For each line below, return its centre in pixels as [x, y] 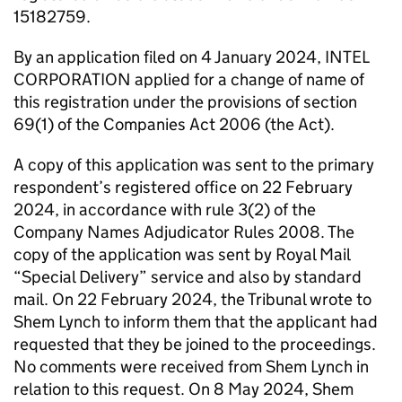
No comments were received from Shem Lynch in [191, 367]
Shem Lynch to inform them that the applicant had [196, 322]
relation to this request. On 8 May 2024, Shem [184, 389]
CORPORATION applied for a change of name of [189, 79]
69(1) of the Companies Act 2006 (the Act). [174, 124]
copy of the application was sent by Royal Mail [182, 254]
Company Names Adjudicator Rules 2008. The [184, 232]
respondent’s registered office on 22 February [183, 187]
